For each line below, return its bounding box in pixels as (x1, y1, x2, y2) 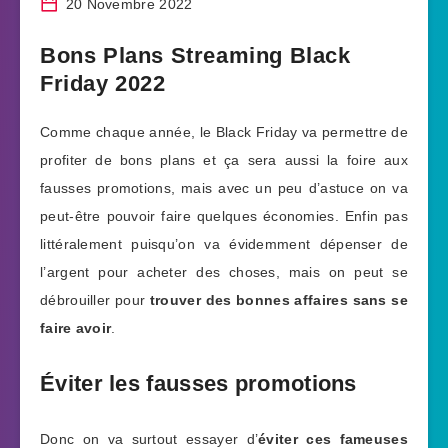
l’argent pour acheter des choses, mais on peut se (40, 264, 408, 280)
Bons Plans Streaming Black (40, 43, 351, 68)
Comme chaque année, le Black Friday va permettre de (40, 124, 408, 140)
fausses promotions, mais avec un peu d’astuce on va (40, 180, 408, 196)
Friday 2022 (40, 71, 166, 96)
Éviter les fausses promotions (40, 371, 357, 397)
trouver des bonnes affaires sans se (149, 292, 408, 308)
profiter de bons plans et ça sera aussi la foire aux (40, 152, 408, 168)
